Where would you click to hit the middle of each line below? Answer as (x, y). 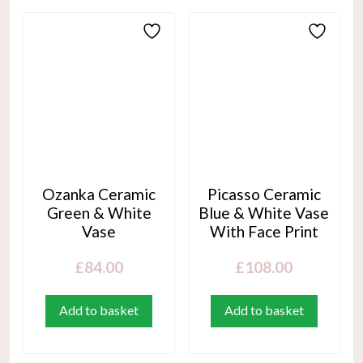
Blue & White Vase (264, 212)
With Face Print (264, 231)
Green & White (99, 212)
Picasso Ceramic (264, 194)
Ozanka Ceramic (99, 194)
